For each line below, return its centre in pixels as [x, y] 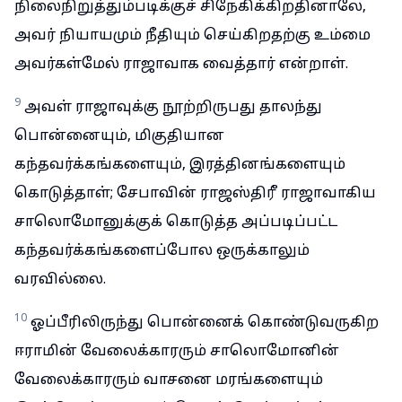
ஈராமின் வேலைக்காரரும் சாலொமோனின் [177, 352]
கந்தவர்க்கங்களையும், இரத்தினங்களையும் [180, 165]
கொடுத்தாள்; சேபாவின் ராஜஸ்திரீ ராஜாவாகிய [195, 194]
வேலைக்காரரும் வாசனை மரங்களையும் [169, 380]
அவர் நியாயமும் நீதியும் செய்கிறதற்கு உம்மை [192, 36]
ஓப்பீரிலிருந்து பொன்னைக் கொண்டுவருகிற [205, 323]
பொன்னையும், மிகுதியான [119, 136]
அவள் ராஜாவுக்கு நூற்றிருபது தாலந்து [173, 108]
